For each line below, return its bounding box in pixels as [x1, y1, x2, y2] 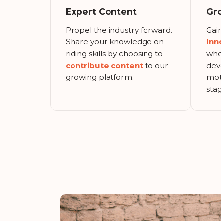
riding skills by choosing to [66, 48, 163, 58]
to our [143, 60, 168, 70]
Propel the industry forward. [66, 25, 172, 35]
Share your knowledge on [66, 37, 164, 46]
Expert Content [66, 6, 137, 17]
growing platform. [66, 72, 134, 82]
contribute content [66, 60, 143, 70]
